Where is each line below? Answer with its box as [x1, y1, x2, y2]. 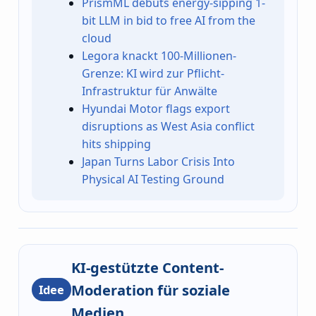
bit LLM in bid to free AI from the [82, 13, 256, 29]
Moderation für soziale [71, 279, 230, 300]
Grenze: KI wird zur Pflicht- [82, 66, 225, 82]
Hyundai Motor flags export [82, 101, 231, 117]
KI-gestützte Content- [71, 257, 224, 277]
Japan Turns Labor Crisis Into [82, 154, 236, 170]
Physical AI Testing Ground [82, 171, 225, 188]
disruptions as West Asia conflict [82, 119, 255, 135]
